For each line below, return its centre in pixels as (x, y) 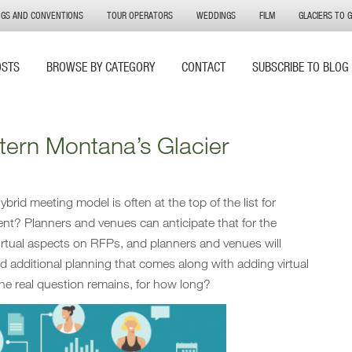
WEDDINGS (216, 15)
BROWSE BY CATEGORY (101, 66)
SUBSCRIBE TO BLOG (301, 66)
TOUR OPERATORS (140, 15)
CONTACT (203, 66)
